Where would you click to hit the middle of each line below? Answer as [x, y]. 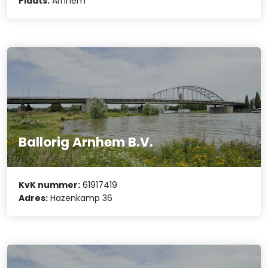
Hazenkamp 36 [80, 198]
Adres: [33, 198]
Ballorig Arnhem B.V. [86, 142]
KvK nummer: [50, 185]
